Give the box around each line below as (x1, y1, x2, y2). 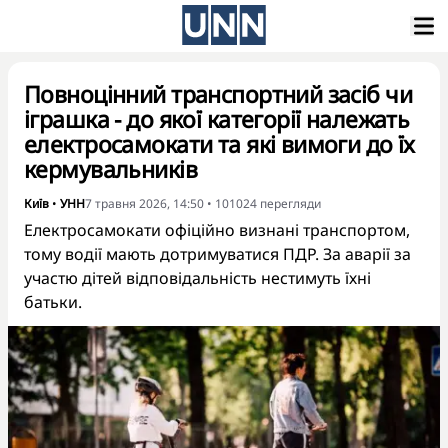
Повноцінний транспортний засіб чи (24, 78, 413, 110)
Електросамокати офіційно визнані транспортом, (24, 219, 410, 241)
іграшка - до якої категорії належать (24, 103, 410, 135)
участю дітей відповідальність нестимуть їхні (24, 267, 371, 289)
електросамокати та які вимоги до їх (24, 128, 415, 160)
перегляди (260, 195, 321, 212)
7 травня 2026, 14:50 (85, 195, 204, 212)
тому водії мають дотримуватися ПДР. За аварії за (24, 243, 411, 265)
